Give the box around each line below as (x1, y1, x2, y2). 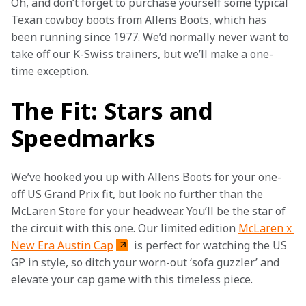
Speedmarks (11, 122, 156, 154)
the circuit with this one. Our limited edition (11, 221, 238, 236)
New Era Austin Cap (11, 238, 113, 253)
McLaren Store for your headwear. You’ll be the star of (11, 204, 288, 219)
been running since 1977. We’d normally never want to (11, 29, 292, 44)
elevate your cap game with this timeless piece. (11, 272, 253, 287)
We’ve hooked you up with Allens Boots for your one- (11, 169, 281, 184)
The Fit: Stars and (11, 95, 213, 126)
